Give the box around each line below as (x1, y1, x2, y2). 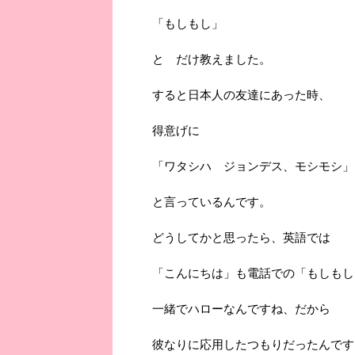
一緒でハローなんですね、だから (152, 302, 330, 316)
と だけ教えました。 (152, 52, 271, 67)
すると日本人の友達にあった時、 (152, 88, 330, 102)
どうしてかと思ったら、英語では (152, 231, 330, 245)
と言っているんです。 (152, 195, 271, 209)
